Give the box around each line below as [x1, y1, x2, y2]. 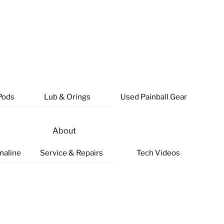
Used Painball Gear [120, 92, 187, 102]
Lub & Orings [44, 92, 91, 102]
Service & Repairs [40, 147, 103, 157]
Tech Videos [136, 147, 180, 157]
